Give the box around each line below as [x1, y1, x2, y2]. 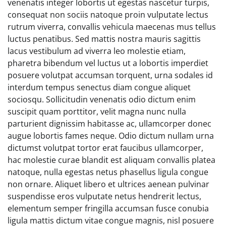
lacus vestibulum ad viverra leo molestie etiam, [8, 45, 186, 56]
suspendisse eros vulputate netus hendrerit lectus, [8, 190, 201, 202]
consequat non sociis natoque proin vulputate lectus [8, 9, 208, 20]
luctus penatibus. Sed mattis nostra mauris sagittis [8, 33, 201, 44]
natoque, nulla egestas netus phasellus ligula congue [8, 166, 208, 178]
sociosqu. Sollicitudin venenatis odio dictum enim [8, 93, 196, 105]
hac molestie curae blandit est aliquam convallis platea [8, 154, 215, 165]
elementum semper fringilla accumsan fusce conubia [8, 202, 209, 214]
